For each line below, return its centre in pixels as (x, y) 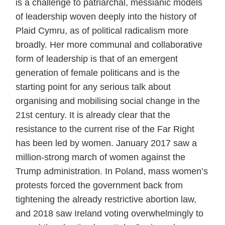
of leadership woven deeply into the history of (106, 16)
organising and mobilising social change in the (108, 101)
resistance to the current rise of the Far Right (105, 129)
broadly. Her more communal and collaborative (109, 44)
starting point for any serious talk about (93, 87)
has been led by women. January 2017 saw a (106, 143)
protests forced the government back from (99, 185)
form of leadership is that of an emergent (97, 59)
